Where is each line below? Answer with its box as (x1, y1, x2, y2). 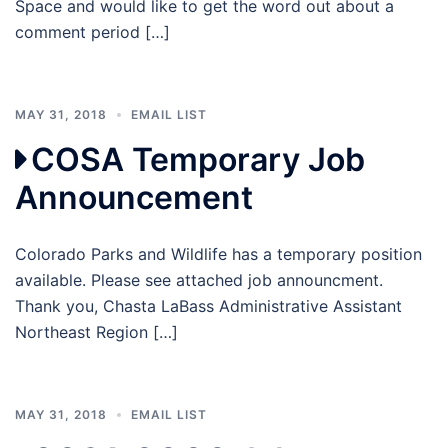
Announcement (15, 177, 253, 217)
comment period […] (15, 21, 170, 42)
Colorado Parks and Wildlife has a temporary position (15, 243, 422, 264)
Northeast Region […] (15, 321, 178, 342)
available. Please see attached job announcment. (15, 269, 383, 290)
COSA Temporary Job (31, 139, 365, 179)
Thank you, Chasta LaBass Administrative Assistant (15, 295, 402, 316)
